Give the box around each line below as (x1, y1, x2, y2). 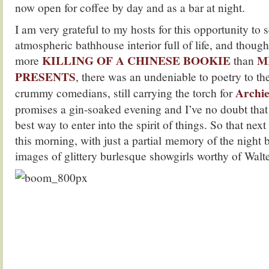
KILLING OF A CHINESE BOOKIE (42, 52, 231, 69)
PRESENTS (15, 68, 76, 85)
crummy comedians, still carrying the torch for (15, 85, 235, 100)
